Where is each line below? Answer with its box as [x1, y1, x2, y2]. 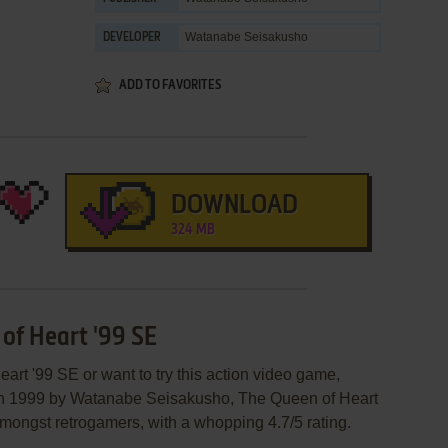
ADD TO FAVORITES [119, 79, 221, 92]
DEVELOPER [103, 32, 161, 44]
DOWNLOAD [170, 193, 298, 219]
